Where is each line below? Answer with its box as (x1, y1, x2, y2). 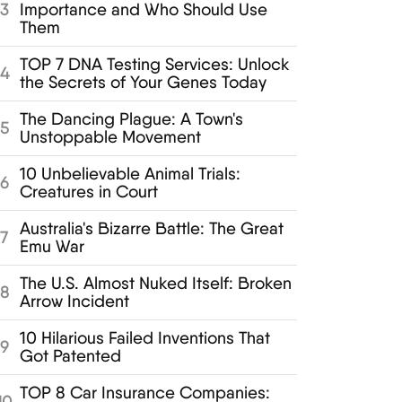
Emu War (19, 235, 84, 257)
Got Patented (19, 345, 121, 366)
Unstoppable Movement (19, 126, 201, 147)
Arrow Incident (19, 290, 129, 311)
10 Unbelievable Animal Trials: (19, 162, 240, 184)
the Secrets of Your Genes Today (19, 71, 267, 92)
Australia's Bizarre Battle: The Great (19, 217, 284, 239)
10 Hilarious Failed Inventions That (19, 327, 270, 348)
